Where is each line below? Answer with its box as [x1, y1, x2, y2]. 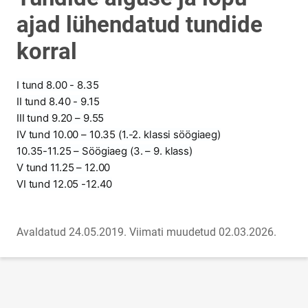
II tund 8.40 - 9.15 [16, 95, 100, 108]
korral [16, 38, 77, 65]
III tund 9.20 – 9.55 [16, 111, 104, 124]
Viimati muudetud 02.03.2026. [129, 225, 276, 239]
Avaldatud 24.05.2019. [16, 225, 126, 239]
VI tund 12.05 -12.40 [16, 177, 113, 190]
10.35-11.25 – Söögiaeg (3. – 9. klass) [16, 144, 192, 157]
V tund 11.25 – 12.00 [16, 161, 111, 174]
